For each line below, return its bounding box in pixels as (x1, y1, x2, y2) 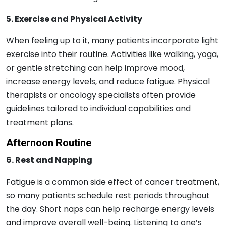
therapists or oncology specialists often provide (6, 89, 196, 101)
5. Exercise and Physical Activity (6, 13, 142, 25)
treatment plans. (6, 116, 74, 128)
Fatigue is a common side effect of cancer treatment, (6, 176, 219, 188)
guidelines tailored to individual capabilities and (6, 102, 191, 115)
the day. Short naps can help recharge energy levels (6, 203, 214, 215)
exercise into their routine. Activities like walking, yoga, (6, 48, 218, 60)
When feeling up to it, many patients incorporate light (6, 34, 218, 46)
